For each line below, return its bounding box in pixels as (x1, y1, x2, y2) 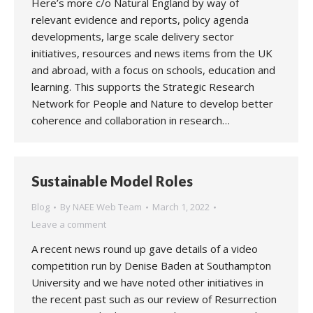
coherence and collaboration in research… (31, 113, 230, 127)
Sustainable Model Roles (31, 173, 193, 189)
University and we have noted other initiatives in (31, 275, 263, 289)
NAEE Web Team (73, 201, 142, 213)
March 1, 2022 (152, 201, 210, 213)
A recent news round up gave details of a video (31, 242, 258, 256)
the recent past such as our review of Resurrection (31, 292, 277, 306)
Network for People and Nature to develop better (31, 96, 273, 110)
